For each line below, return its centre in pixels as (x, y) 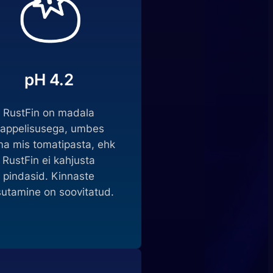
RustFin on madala (49, 113)
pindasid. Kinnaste (49, 176)
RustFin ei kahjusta (49, 161)
